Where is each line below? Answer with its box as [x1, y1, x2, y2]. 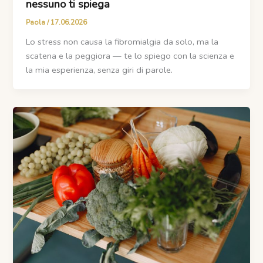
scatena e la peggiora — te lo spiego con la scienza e [26, 49, 235, 62]
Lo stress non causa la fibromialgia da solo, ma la [26, 35, 219, 48]
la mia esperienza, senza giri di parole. [26, 63, 173, 76]
